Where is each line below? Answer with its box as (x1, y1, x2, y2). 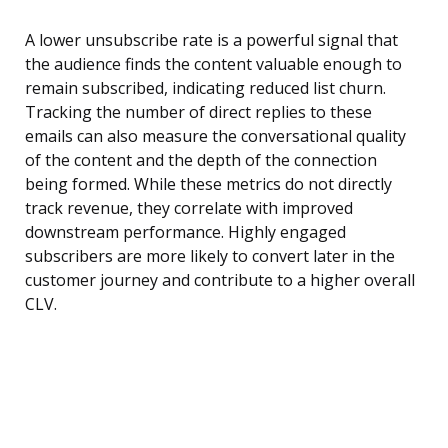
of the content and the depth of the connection (25, 149, 377, 172)
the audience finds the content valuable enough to (25, 53, 402, 76)
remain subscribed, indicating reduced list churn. (25, 77, 386, 100)
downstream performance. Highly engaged (25, 221, 346, 244)
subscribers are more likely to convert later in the (25, 245, 395, 268)
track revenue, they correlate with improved (25, 197, 353, 220)
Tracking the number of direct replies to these (25, 101, 372, 124)
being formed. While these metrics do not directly (25, 173, 392, 196)
